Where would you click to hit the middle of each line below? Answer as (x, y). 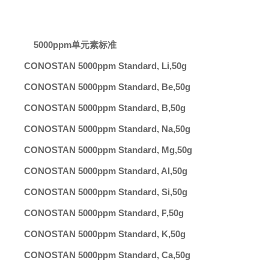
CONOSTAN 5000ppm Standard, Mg (99, 150)
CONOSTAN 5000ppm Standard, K (96, 234)
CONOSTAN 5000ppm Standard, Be (98, 87)
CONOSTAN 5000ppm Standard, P (95, 213)
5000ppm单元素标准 (75, 45)
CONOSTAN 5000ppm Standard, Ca (98, 255)
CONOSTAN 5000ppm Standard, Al (97, 171)
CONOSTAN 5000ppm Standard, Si (97, 192)
